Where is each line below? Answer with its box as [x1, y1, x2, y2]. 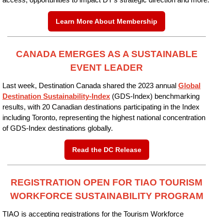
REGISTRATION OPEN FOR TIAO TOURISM [11, 177, 202, 187]
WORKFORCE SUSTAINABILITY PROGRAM [10, 191, 203, 201]
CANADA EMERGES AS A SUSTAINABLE [15, 49, 198, 59]
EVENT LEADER [70, 62, 143, 73]
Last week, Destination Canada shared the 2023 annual [2, 82, 178, 90]
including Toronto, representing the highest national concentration [2, 114, 205, 122]
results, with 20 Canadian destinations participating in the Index [2, 103, 200, 111]
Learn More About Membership [56, 17, 157, 25]
